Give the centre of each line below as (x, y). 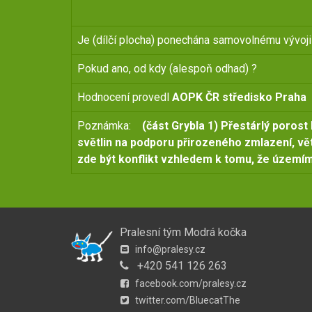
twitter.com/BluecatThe (187, 300)
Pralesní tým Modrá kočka (183, 232)
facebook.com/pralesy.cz (190, 283)
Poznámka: (110, 126)
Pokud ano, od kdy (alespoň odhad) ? (173, 69)
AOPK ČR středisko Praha (239, 97)
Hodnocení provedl (125, 97)
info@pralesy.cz (169, 250)
